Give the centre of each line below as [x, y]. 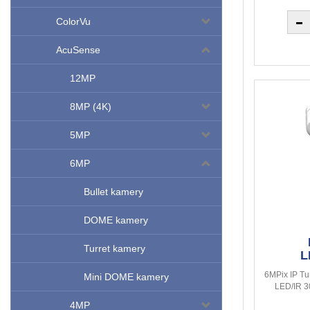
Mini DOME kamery [126, 277]
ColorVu [73, 22]
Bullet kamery [113, 192]
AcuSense [78, 50]
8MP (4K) [91, 107]
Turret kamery [115, 249]
